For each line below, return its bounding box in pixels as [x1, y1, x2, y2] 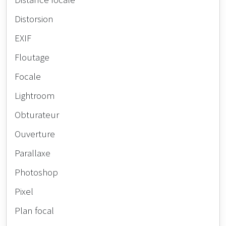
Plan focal [15, 205, 54, 216]
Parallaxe [15, 147, 50, 159]
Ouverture [15, 128, 55, 140]
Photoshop [15, 166, 58, 178]
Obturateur [15, 109, 59, 121]
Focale [15, 71, 41, 82]
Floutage [15, 51, 49, 63]
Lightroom [15, 90, 55, 101]
